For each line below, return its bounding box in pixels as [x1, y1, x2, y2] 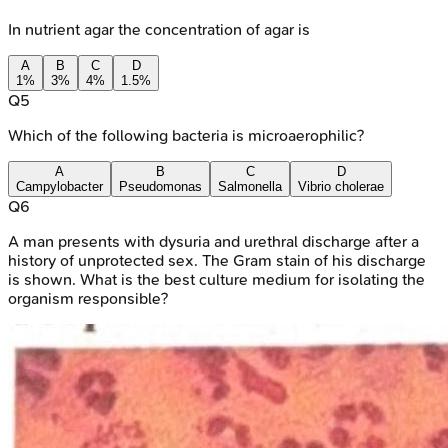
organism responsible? [8, 288, 168, 308]
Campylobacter [16, 178, 103, 194]
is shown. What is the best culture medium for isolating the [8, 269, 425, 289]
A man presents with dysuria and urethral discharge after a [8, 231, 419, 251]
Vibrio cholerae [298, 178, 384, 194]
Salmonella [218, 178, 282, 194]
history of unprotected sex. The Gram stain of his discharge [8, 250, 426, 270]
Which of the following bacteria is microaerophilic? [8, 125, 364, 145]
